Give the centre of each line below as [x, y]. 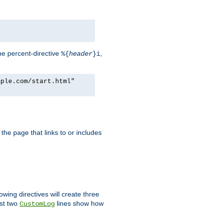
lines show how [79, 203]
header [81, 54]
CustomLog [37, 204]
